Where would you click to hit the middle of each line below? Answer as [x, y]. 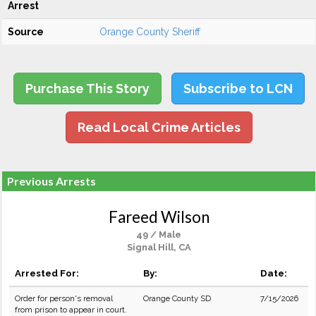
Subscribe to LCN [238, 89]
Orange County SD [177, 298]
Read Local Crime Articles [159, 127]
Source [26, 32]
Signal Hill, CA [159, 247]
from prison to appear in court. [71, 310]
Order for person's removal [64, 298]
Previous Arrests [51, 181]
